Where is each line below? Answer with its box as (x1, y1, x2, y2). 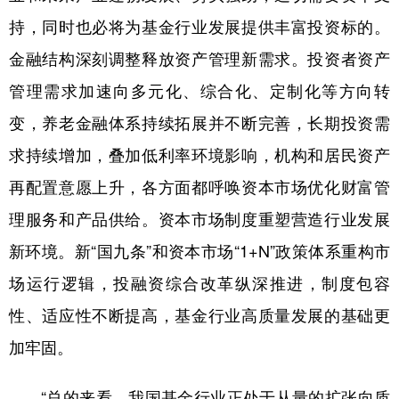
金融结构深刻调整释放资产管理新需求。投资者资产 (9, 46, 390, 69)
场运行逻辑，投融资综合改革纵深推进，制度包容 (9, 271, 390, 294)
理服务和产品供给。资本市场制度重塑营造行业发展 (9, 207, 390, 230)
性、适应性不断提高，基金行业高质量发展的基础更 (9, 303, 390, 326)
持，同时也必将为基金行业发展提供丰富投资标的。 (9, 14, 390, 37)
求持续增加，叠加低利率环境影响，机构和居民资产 (9, 142, 390, 166)
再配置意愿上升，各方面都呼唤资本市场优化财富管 (9, 175, 390, 198)
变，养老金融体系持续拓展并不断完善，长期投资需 (9, 110, 390, 134)
